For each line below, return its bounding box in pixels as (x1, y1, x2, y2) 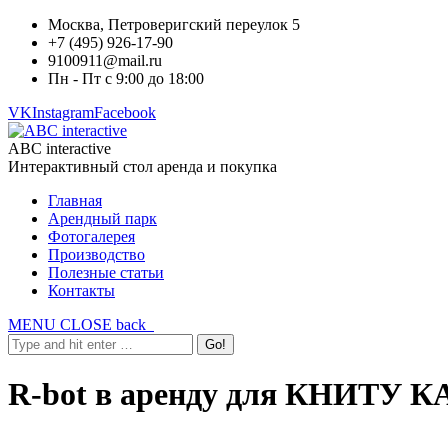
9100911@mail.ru (48, 52, 162, 69)
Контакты (48, 282, 115, 299)
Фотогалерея (48, 228, 135, 245)
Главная (48, 192, 102, 209)
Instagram (32, 104, 94, 121)
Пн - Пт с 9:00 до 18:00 (48, 70, 204, 87)
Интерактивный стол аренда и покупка (8, 158, 277, 175)
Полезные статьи (48, 264, 164, 281)
